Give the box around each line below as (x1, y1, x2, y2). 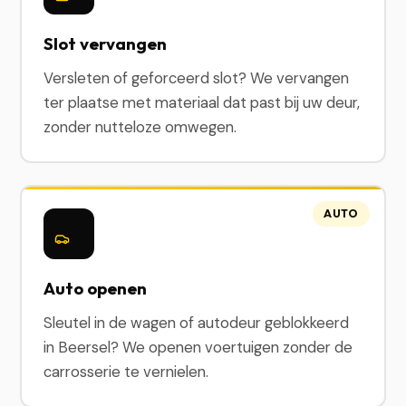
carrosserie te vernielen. (43, 362, 209, 382)
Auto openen (43, 277, 148, 299)
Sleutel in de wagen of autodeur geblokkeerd (43, 313, 350, 333)
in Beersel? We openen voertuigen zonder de (43, 337, 353, 357)
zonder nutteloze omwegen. (43, 117, 237, 137)
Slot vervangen (43, 33, 168, 54)
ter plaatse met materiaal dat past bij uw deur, (43, 92, 361, 112)
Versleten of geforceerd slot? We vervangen (43, 68, 350, 88)
